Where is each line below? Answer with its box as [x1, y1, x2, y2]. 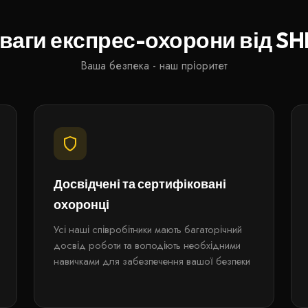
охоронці [53, 197, 109, 212]
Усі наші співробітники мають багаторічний [53, 222, 242, 237]
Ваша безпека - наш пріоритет [80, 58, 228, 74]
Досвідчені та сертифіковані [53, 176, 226, 192]
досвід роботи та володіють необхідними [53, 238, 241, 253]
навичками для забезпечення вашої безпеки [53, 254, 250, 269]
